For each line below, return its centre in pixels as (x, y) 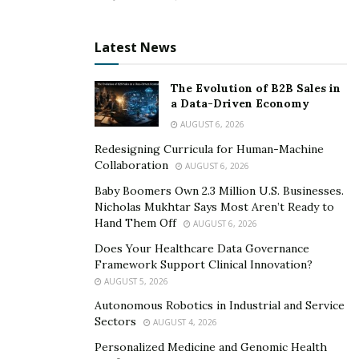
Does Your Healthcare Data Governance (202, 248)
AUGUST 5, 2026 (135, 281)
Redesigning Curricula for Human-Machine (209, 149)
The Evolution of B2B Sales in (256, 88)
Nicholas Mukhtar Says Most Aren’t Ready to (214, 207)
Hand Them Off (135, 223)
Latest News (135, 47)
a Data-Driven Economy (240, 103)
